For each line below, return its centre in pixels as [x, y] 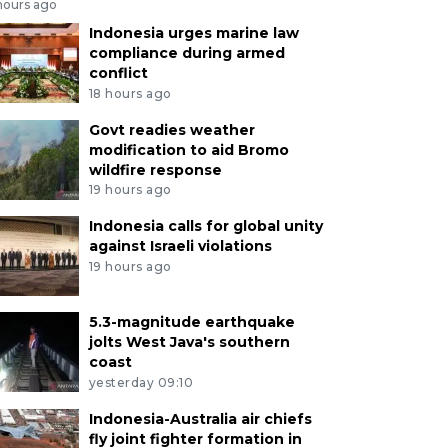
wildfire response [155, 169]
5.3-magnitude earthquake [191, 322]
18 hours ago [130, 93]
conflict [118, 72]
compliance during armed [186, 52]
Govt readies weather [171, 129]
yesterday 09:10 [141, 383]
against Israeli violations [180, 246]
